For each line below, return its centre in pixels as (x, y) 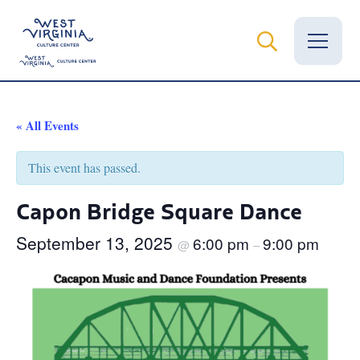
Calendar (57, 189)
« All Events (47, 125)
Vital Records (72, 114)
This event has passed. (84, 167)
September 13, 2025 (97, 242)
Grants (50, 227)
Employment (70, 265)
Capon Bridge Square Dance (159, 210)
